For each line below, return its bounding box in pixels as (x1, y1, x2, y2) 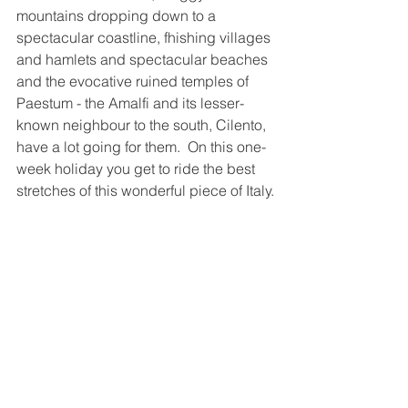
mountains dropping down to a (16, 5, 219, 25)
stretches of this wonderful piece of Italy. (16, 180, 274, 199)
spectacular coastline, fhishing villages (16, 27, 274, 46)
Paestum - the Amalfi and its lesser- (16, 93, 244, 112)
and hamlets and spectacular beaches (16, 49, 271, 68)
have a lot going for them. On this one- (16, 137, 266, 156)
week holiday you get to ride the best (16, 158, 259, 178)
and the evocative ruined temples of (16, 71, 252, 90)
